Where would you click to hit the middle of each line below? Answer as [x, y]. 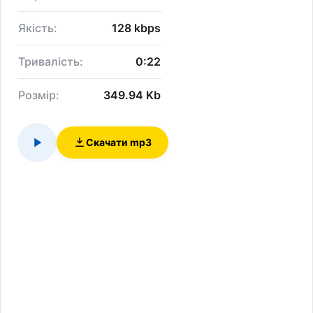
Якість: [38, 28]
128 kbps [136, 28]
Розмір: [39, 95]
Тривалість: [51, 61]
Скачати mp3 [119, 142]
